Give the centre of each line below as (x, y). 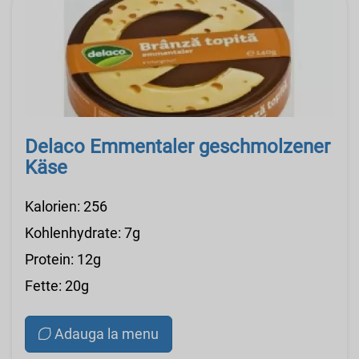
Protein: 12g (63, 260)
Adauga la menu (107, 334)
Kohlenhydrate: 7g (83, 233)
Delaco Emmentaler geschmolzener (177, 147)
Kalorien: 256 (66, 207)
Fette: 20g (57, 286)
